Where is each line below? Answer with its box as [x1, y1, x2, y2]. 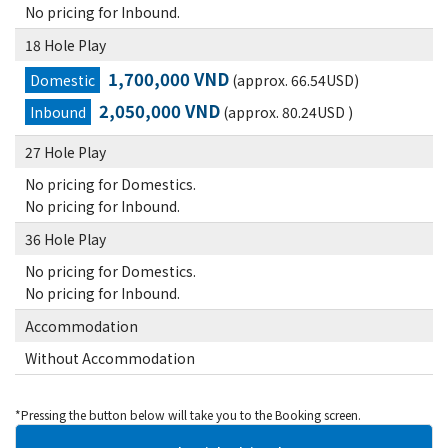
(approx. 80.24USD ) [220, 102, 353, 122]
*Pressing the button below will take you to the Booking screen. [15, 406, 361, 423]
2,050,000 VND [99, 99, 220, 123]
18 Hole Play [25, 35, 106, 55]
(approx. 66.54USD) [229, 70, 359, 90]
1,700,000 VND [108, 67, 229, 91]
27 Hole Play [25, 142, 106, 162]
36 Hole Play [25, 229, 106, 249]
